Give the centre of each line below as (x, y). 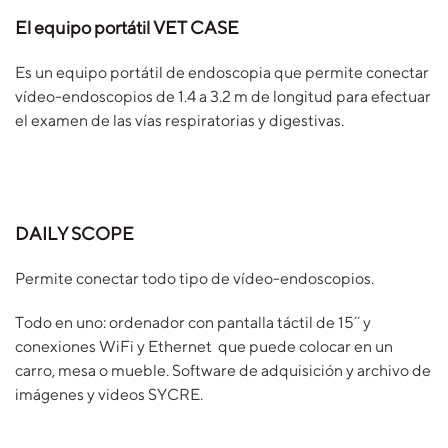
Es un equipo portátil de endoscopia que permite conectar (222, 72)
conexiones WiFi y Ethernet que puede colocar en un (204, 346)
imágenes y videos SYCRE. (109, 394)
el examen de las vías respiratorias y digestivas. (179, 120)
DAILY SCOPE (74, 233)
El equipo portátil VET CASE (127, 27)
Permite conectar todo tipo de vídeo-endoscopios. (194, 278)
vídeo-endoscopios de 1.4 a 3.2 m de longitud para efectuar (223, 96)
